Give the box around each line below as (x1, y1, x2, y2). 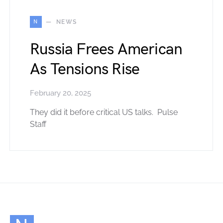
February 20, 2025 (30, 88, 91, 98)
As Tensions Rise (30, 59, 140, 79)
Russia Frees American (30, 39, 183, 59)
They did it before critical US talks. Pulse (30, 107, 178, 117)
